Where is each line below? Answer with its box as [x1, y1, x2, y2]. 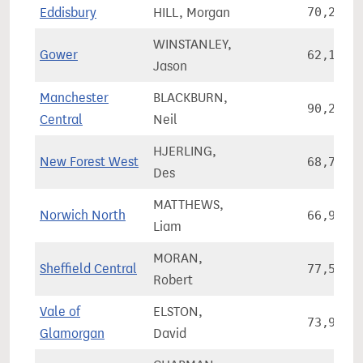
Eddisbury [40, 5, 96, 20]
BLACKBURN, [153, 90, 228, 105]
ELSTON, [153, 304, 203, 319]
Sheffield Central [40, 261, 137, 276]
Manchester [40, 90, 109, 105]
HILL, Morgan [153, 5, 230, 20]
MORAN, [153, 250, 203, 266]
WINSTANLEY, [153, 36, 232, 52]
